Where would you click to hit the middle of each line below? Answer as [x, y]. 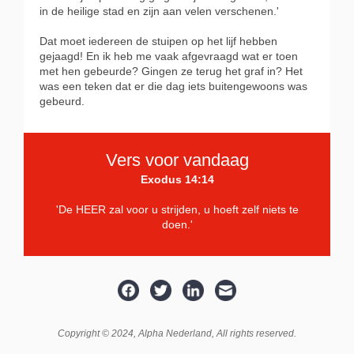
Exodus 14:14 [177, 180]
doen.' [177, 225]
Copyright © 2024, [98, 334]
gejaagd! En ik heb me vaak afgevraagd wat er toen [169, 56]
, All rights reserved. [254, 334]
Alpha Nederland [175, 334]
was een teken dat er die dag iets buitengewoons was [173, 87]
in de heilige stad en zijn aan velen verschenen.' [159, 11]
